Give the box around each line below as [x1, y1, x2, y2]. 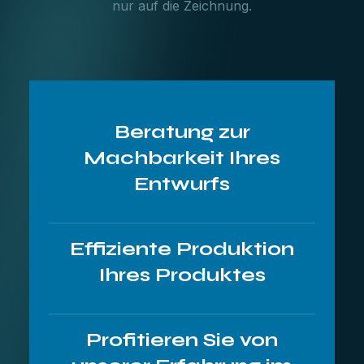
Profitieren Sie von [86, 328, 278, 352]
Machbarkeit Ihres [84, 146, 280, 170]
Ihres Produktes [98, 263, 266, 287]
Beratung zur [114, 120, 250, 144]
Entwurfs [134, 172, 230, 196]
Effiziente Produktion [70, 237, 294, 261]
